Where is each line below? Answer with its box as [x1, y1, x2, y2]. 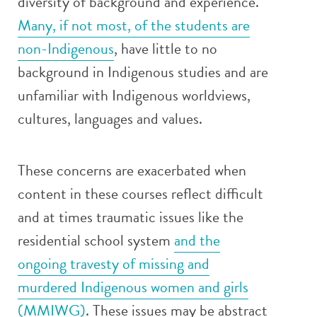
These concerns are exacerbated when [18, 158, 246, 182]
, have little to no [114, 37, 217, 60]
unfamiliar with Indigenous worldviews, [18, 83, 250, 107]
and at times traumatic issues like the [18, 205, 243, 229]
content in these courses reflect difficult [18, 182, 263, 205]
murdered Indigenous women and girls [18, 275, 248, 299]
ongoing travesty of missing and [18, 252, 209, 275]
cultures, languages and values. [18, 107, 202, 130]
